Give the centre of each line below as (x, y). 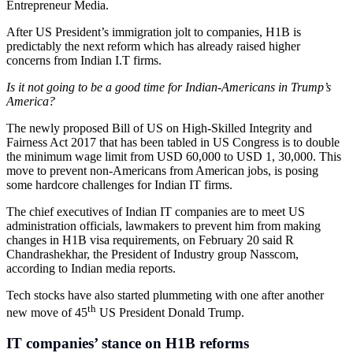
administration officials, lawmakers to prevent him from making (163, 225)
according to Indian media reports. (91, 268)
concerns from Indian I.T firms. (84, 60)
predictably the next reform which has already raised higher (153, 46)
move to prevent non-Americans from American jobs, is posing (162, 170)
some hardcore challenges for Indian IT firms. (119, 184)
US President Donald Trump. (170, 313)
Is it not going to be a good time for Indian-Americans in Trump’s (169, 87)
